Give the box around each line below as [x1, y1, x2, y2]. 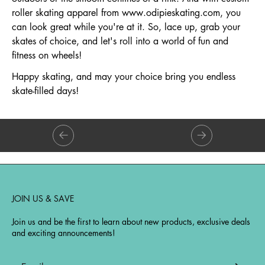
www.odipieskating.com [122, 6, 220, 19]
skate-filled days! [12, 84, 79, 97]
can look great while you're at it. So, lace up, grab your [12, 20, 240, 33]
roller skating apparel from [12, 6, 122, 19]
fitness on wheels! [12, 49, 82, 62]
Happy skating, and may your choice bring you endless [12, 70, 235, 83]
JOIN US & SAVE [12, 192, 74, 204]
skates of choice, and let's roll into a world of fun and [12, 34, 228, 47]
